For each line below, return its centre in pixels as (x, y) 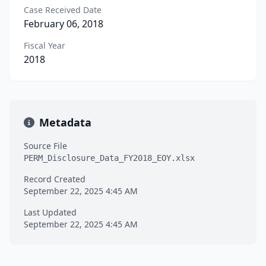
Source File (45, 146)
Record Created (55, 179)
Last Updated (50, 212)
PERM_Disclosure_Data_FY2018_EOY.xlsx (109, 158)
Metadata (65, 122)
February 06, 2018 (64, 24)
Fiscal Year (45, 45)
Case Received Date (63, 10)
